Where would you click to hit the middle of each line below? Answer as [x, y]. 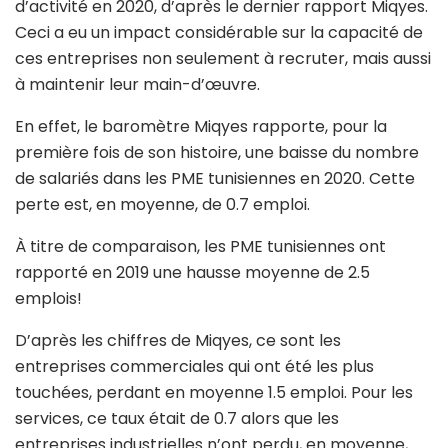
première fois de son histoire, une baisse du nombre [217, 153]
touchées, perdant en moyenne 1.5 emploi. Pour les [214, 393]
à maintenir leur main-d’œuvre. [137, 85]
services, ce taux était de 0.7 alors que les [177, 419]
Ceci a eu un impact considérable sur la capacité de [219, 33]
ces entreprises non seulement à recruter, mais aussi [223, 59]
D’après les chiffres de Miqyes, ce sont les [178, 341]
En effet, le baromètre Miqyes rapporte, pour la [201, 127]
